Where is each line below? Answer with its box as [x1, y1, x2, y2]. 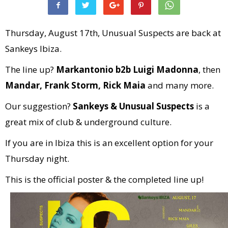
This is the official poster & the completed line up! [5, 174, 204, 185]
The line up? [5, 64, 56, 75]
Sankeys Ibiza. [5, 43, 62, 54]
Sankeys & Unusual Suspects [73, 100, 194, 112]
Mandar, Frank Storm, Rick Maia [5, 79, 146, 91]
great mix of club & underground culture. [5, 116, 172, 128]
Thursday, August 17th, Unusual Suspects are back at [5, 27, 221, 39]
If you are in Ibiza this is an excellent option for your [5, 137, 213, 149]
